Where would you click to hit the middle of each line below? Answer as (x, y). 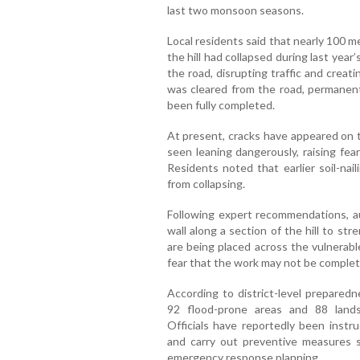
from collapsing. (206, 183)
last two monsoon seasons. (235, 10)
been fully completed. (221, 104)
